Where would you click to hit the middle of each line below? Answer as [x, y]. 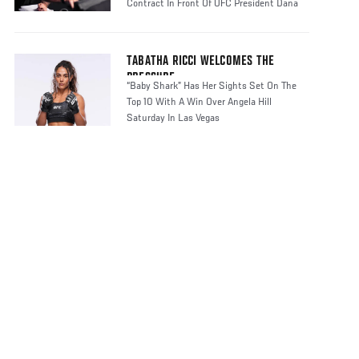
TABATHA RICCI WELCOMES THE [201, 62]
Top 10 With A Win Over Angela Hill [199, 103]
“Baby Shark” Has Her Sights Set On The [212, 87]
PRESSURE [151, 79]
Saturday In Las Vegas [173, 119]
